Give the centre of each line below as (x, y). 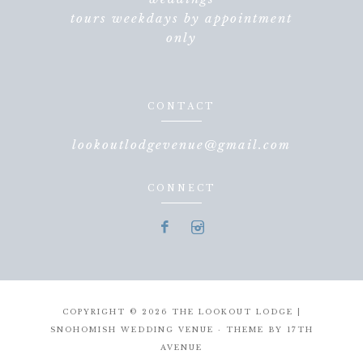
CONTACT (181, 106)
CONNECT (181, 188)
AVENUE (181, 347)
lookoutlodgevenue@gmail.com (181, 144)
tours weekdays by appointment (181, 18)
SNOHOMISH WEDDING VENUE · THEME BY (168, 329)
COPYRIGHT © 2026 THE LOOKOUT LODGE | (181, 311)
